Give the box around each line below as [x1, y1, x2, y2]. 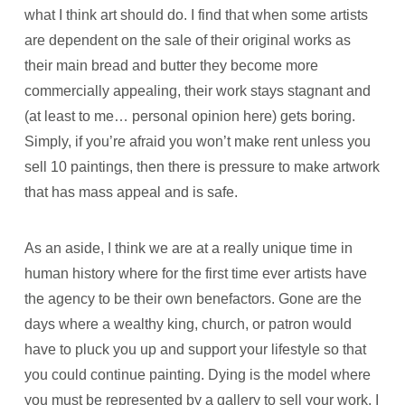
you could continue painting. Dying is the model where [24, 367, 371, 383]
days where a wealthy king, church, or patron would [24, 316, 352, 333]
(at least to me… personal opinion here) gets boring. [24, 108, 355, 124]
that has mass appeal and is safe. [24, 184, 238, 200]
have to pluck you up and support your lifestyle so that [24, 342, 366, 358]
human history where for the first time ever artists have [24, 266, 367, 282]
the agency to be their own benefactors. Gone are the [24, 291, 362, 307]
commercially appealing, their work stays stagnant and [24, 83, 371, 99]
